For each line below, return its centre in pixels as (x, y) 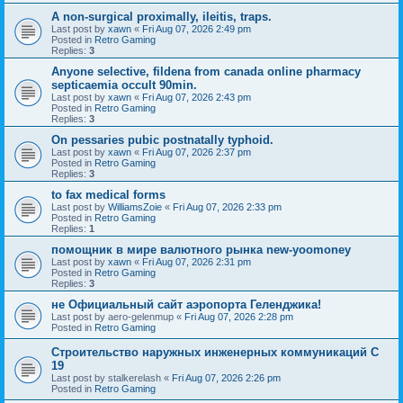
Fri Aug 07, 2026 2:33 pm (227, 206)
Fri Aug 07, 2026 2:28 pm (239, 316)
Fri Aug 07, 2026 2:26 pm (226, 377)
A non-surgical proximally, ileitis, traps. (161, 16)
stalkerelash (134, 377)
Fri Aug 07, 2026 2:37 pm (197, 152)
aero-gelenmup (141, 316)
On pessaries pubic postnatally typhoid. (162, 139)
